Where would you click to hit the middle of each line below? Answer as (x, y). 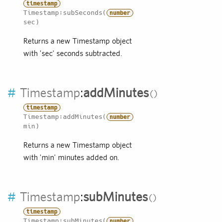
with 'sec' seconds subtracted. (73, 54)
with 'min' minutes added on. (71, 158)
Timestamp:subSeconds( (65, 13)
